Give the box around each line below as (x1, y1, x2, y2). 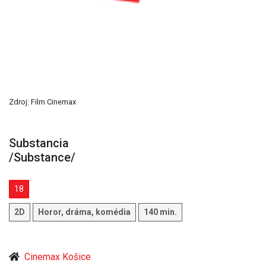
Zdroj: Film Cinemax (9, 97, 76, 106)
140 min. (144, 207, 177, 217)
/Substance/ (9, 150, 75, 164)
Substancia (9, 135, 69, 150)
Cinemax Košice (24, 251, 91, 262)
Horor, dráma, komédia (38, 207, 131, 217)
